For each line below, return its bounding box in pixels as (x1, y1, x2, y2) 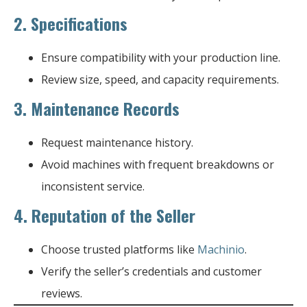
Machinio (197, 241, 245, 257)
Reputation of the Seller (32, 202, 195, 228)
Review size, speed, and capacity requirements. (41, 71, 279, 87)
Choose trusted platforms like (41, 241, 197, 257)
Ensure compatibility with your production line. (41, 49, 280, 65)
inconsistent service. (41, 178, 145, 194)
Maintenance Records (31, 95, 180, 121)
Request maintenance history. (41, 134, 193, 150)
